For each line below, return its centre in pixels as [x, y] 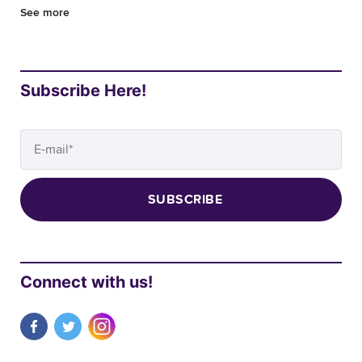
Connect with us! [86, 282]
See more [45, 13]
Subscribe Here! [83, 90]
